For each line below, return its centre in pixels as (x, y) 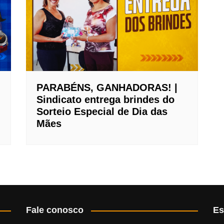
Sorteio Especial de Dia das (102, 112)
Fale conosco (55, 210)
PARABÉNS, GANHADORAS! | (107, 88)
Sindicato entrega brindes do (106, 100)
